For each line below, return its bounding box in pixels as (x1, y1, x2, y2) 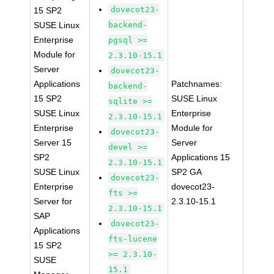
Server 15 (34, 138, 72, 147)
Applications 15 (171, 152, 231, 162)
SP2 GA (171, 167, 202, 177)
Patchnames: (171, 79, 223, 89)
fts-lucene (108, 234, 158, 243)
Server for (34, 196, 73, 206)
